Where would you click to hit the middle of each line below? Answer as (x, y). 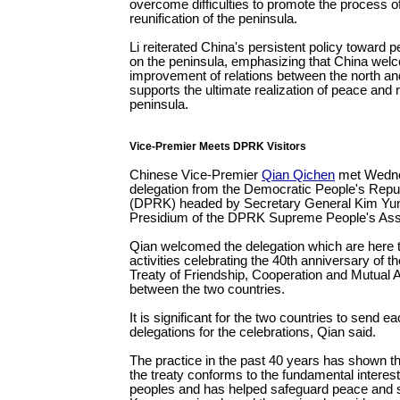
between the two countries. (207, 289)
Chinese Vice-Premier (196, 175)
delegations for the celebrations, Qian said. (253, 332)
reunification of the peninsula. (213, 18)
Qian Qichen (298, 175)
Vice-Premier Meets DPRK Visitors (218, 147)
